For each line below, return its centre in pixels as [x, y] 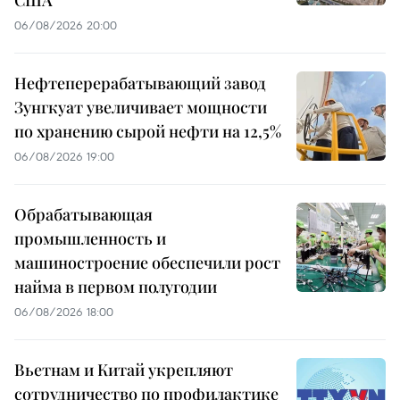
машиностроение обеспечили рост [147, 262]
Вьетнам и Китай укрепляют [124, 369]
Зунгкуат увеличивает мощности [141, 107]
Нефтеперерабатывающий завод [140, 83]
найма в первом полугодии [116, 286]
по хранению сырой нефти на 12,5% [148, 131]
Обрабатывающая [83, 214]
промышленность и [90, 238]
